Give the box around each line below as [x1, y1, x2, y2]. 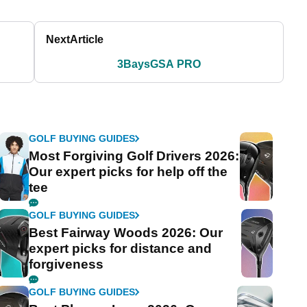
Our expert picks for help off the [29, 164, 228, 179]
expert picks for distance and [29, 241, 212, 256]
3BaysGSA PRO [117, 58, 201, 70]
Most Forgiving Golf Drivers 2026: [29, 149, 240, 163]
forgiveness [29, 257, 104, 271]
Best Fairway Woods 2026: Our [29, 225, 223, 240]
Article [70, 34, 104, 45]
